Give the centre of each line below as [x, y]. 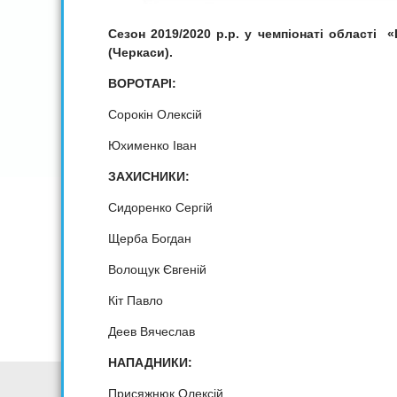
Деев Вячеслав [152, 332]
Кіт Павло [136, 301]
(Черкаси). [140, 53]
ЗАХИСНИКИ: [149, 177]
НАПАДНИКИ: [150, 363]
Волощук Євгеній [157, 270]
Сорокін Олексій [155, 115]
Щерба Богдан [150, 239]
